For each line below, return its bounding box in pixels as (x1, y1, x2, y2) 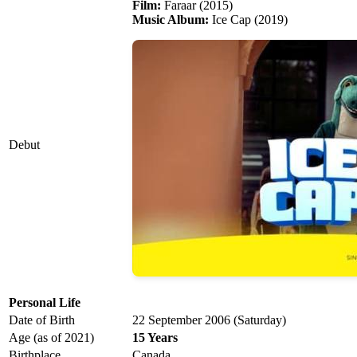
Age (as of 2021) (9, 331, 94, 345)
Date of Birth (9, 313, 75, 328)
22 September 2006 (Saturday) (132, 313, 286, 328)
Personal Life (9, 296, 80, 310)
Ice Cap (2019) (209, 13, 288, 27)
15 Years (132, 331, 178, 345)
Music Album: (132, 13, 209, 27)
